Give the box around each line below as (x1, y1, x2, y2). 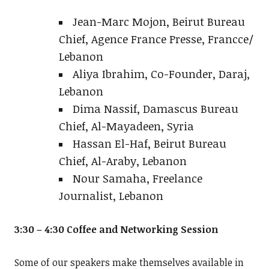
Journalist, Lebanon (58, 188, 163, 204)
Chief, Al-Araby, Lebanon (58, 153, 187, 169)
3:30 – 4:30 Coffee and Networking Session (14, 223, 218, 237)
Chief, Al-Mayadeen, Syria (58, 118, 194, 134)
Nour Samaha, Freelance (72, 171, 202, 186)
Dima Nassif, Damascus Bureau (72, 101, 238, 116)
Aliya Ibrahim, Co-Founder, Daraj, (72, 66, 250, 82)
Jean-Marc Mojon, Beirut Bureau (72, 14, 245, 29)
